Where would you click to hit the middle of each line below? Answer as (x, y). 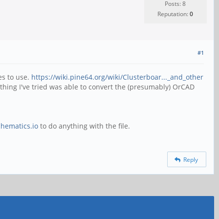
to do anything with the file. (84, 126)
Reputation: (173, 14)
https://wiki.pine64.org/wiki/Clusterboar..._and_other (117, 77)
